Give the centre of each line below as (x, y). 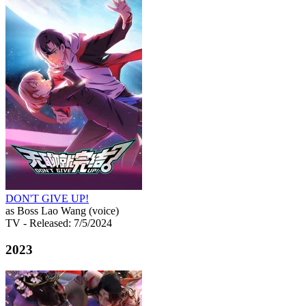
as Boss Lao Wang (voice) (62, 211)
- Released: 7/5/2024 (68, 223)
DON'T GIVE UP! (47, 199)
